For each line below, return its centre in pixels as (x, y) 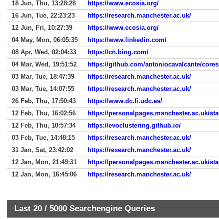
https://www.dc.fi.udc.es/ (125, 101)
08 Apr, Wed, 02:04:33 (44, 52)
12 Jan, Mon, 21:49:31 (44, 162)
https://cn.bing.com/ (118, 52)
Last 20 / (32, 208)
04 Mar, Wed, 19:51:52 (44, 64)
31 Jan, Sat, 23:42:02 (43, 150)
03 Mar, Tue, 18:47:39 (43, 77)
